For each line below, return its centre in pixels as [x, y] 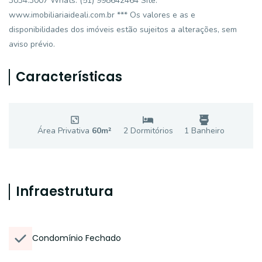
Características [69, 77]
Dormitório [148, 131]
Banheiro [206, 131]
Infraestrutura [65, 192]
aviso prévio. [32, 44]
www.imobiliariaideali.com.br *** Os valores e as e [102, 15]
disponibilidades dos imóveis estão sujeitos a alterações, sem [123, 30]
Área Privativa [65, 131]
